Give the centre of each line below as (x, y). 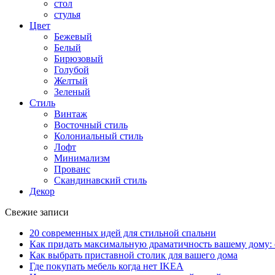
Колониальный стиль (99, 136)
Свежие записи (37, 212)
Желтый (71, 80)
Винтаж (71, 114)
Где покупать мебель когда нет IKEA (107, 266)
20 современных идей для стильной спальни (123, 233)
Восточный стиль (91, 125)
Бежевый (73, 36)
